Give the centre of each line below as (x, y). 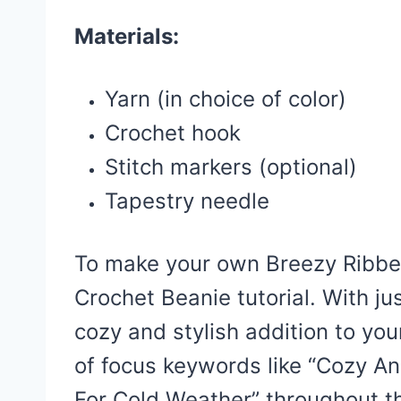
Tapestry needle (187, 200)
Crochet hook (173, 132)
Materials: (127, 36)
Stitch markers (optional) (231, 166)
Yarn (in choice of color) (226, 98)
